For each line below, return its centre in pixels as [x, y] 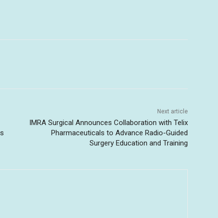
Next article [172, 112]
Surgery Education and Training [138, 143]
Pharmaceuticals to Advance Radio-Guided [119, 133]
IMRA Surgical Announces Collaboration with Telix [108, 123]
